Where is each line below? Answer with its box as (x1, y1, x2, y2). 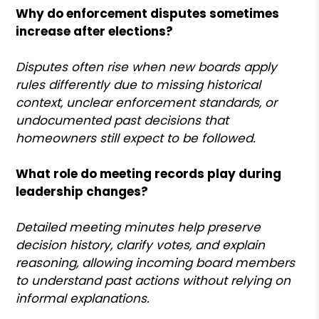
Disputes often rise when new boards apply (16, 58, 278, 75)
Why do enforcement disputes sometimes (16, 4, 280, 22)
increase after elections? (16, 22, 174, 40)
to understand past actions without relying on (16, 271, 291, 289)
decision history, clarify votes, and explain (16, 236, 266, 253)
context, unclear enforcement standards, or (16, 93, 278, 111)
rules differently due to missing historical (16, 75, 261, 93)
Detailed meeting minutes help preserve (16, 218, 261, 236)
